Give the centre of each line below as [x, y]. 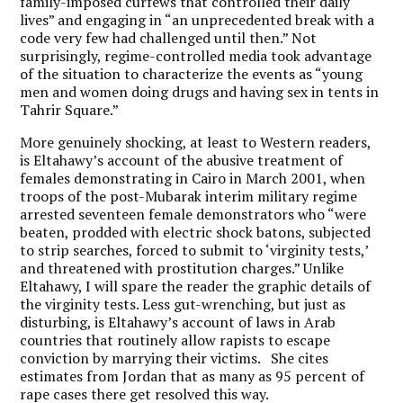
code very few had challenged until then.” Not [169, 37]
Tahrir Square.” [70, 109]
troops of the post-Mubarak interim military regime [189, 196]
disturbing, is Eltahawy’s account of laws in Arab [178, 322]
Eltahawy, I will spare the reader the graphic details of [196, 286]
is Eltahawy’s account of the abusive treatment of [182, 160]
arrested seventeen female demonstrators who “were [193, 214]
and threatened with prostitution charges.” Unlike [182, 268]
